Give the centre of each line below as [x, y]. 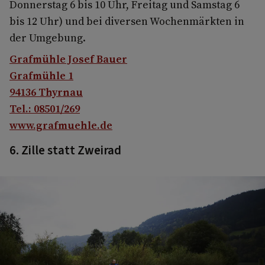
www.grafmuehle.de [61, 125]
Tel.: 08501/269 [45, 109]
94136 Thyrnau [46, 92]
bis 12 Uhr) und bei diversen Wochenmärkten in [127, 21]
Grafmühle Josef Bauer [68, 59]
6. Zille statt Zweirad [65, 151]
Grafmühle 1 [41, 76]
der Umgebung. [48, 38]
